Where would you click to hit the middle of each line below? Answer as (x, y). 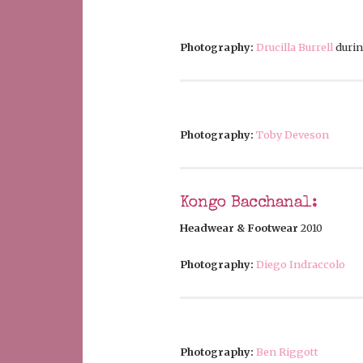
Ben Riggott (287, 352)
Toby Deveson (293, 135)
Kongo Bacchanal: (249, 204)
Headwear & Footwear (239, 228)
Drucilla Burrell (295, 47)
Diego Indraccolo (301, 265)
